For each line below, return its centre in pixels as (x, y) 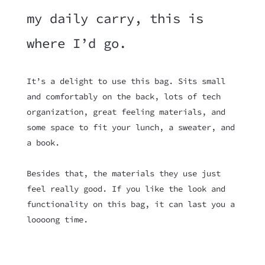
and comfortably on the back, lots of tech (123, 96)
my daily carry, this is (115, 19)
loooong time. (57, 220)
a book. (43, 142)
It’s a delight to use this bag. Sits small (126, 81)
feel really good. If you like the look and (126, 189)
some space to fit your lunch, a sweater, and (130, 127)
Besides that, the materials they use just (123, 174)
